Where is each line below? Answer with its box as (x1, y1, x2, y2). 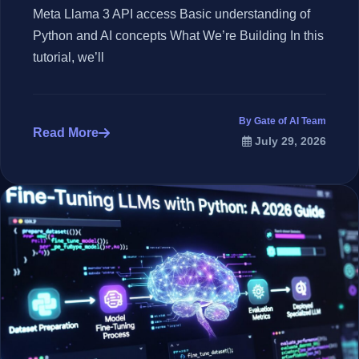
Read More (33, 125, 99, 139)
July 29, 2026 (255, 135, 326, 147)
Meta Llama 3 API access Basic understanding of (33, 7, 310, 21)
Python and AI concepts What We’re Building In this (33, 29, 324, 42)
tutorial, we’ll (33, 50, 104, 64)
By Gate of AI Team (239, 115, 326, 127)
